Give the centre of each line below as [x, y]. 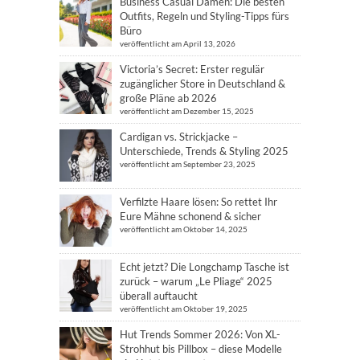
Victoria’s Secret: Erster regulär [192, 69]
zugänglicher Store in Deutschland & [202, 83]
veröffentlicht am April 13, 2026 [178, 43]
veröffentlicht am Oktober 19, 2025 [184, 308]
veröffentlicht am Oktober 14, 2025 [184, 229]
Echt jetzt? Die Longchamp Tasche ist [205, 266]
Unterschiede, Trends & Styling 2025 [204, 151]
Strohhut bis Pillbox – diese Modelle [201, 348]
